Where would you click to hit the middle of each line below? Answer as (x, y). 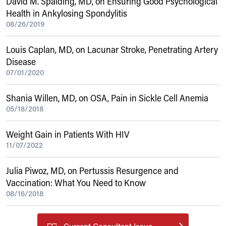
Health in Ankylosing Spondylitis (67, 13)
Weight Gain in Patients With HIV (68, 134)
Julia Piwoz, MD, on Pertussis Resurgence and (92, 171)
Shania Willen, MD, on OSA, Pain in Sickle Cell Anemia (107, 98)
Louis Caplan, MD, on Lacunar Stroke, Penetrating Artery (112, 49)
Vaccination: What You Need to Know (76, 183)
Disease (21, 62)
